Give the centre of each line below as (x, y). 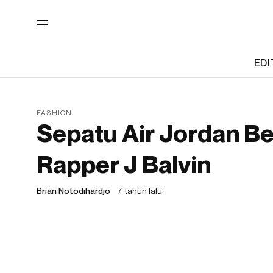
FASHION (55, 112)
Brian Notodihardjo (73, 190)
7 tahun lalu (140, 190)
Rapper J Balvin (124, 164)
